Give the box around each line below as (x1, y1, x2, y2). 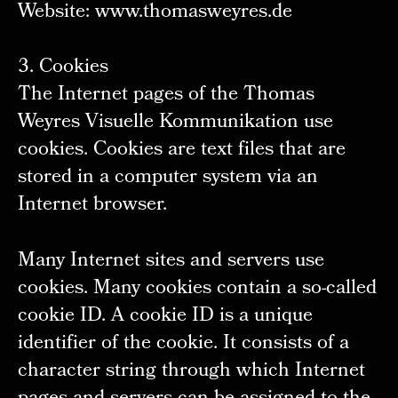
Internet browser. (17, 189, 167, 223)
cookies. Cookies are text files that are (17, 134, 346, 168)
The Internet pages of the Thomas (17, 79, 314, 113)
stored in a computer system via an (17, 162, 318, 195)
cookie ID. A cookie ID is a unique (17, 300, 313, 334)
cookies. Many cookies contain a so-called (17, 273, 377, 306)
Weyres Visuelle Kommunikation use (17, 107, 333, 140)
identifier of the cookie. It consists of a (17, 328, 349, 362)
